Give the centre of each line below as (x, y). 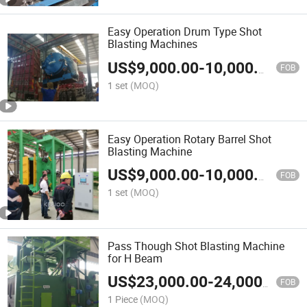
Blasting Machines (153, 44)
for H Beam (135, 258)
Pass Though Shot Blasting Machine (196, 246)
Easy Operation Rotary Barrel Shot (190, 139)
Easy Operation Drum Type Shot (185, 32)
